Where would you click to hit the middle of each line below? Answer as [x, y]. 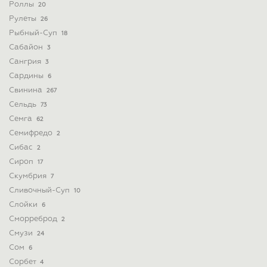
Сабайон [27, 47]
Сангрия [26, 61]
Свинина [27, 90]
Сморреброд [34, 219]
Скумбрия [29, 176]
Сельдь [24, 104]
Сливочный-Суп [40, 190]
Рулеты [24, 18]
